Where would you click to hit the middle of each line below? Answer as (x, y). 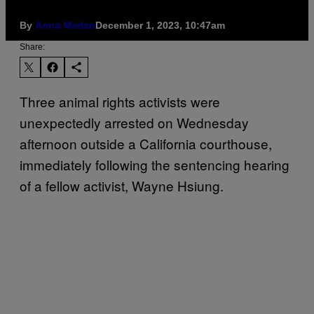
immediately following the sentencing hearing (155, 164)
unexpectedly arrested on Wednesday (134, 122)
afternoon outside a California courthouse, (146, 143)
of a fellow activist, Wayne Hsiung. (123, 185)
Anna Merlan (65, 25)
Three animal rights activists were (120, 101)
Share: (32, 47)
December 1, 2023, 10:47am (160, 25)
